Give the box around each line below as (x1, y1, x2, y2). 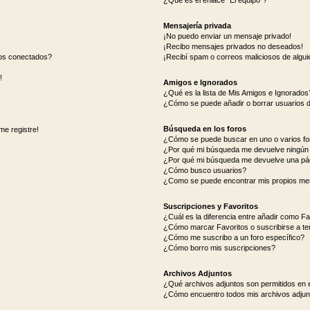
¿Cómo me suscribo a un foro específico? (163, 233, 304, 242)
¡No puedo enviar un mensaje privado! (163, 32, 291, 41)
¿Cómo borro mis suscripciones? (163, 244, 275, 253)
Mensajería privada (163, 21, 231, 30)
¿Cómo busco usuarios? (163, 166, 246, 175)
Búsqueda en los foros (163, 125, 246, 134)
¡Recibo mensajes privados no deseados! (163, 42, 303, 51)
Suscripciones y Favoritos (163, 202, 258, 211)
